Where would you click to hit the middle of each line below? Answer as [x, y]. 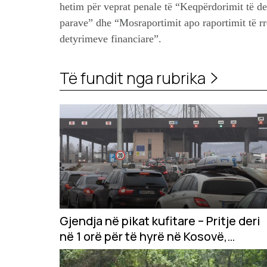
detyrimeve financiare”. [111, 39]
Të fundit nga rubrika [133, 78]
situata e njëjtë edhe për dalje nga [154, 252]
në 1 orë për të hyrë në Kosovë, [143, 237]
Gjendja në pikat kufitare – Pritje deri [160, 221]
